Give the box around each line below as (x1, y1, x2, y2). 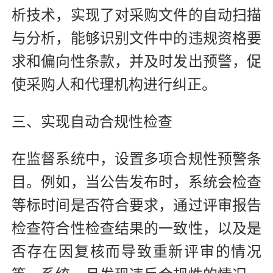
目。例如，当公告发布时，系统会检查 (12, 174, 261, 191)
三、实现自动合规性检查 (12, 114, 172, 130)
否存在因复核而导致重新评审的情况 (12, 244, 261, 260)
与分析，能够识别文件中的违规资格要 (12, 30, 261, 47)
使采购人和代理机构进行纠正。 (12, 77, 216, 93)
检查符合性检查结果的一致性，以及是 (12, 221, 261, 237)
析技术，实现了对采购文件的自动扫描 (12, 7, 261, 24)
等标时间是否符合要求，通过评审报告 (12, 197, 261, 214)
